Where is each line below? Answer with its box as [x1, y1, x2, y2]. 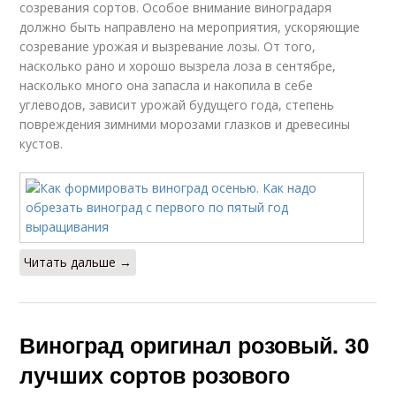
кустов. [19, 135, 64, 153]
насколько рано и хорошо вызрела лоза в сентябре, [19, 57, 337, 75]
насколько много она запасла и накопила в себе [19, 77, 314, 95]
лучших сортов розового [19, 359, 291, 392]
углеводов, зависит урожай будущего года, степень [19, 96, 335, 114]
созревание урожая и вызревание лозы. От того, [19, 38, 316, 56]
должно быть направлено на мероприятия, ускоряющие [19, 19, 361, 36]
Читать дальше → [24, 254, 133, 271]
